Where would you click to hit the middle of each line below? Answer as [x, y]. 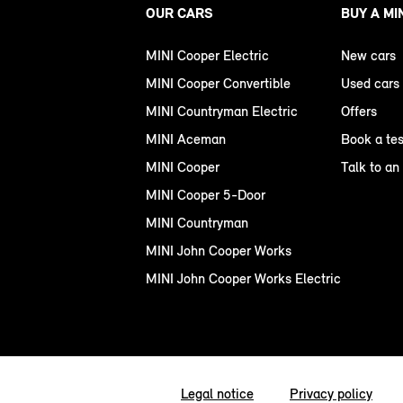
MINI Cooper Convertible [218, 83]
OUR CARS [179, 13]
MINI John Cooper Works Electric [243, 278]
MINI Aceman [186, 139]
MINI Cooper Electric [207, 55]
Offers [359, 111]
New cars [368, 55]
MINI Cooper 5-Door [206, 194]
